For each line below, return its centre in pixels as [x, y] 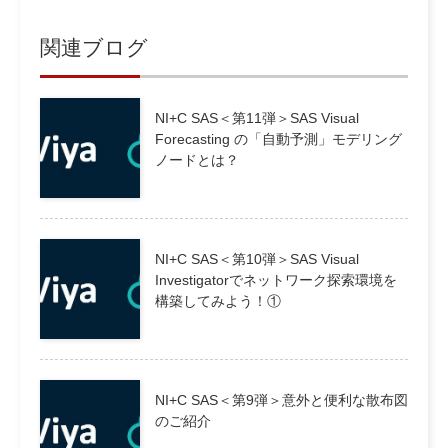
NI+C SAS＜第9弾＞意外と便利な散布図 [281, 400]
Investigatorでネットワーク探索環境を [276, 280]
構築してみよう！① [218, 301]
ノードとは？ [197, 160]
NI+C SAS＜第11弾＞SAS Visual [257, 118]
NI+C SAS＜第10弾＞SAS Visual [257, 259]
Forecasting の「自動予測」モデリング [278, 139]
